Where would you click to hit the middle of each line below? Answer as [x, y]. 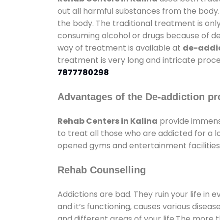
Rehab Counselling [102, 170]
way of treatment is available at [120, 48]
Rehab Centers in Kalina [108, 121]
